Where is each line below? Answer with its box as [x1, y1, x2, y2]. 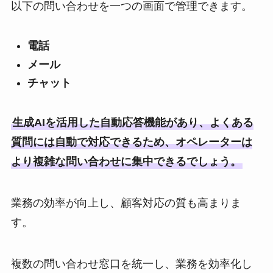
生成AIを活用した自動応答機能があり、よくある [12, 116, 253, 129]
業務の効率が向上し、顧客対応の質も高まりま [10, 196, 241, 209]
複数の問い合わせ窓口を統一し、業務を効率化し [10, 257, 252, 270]
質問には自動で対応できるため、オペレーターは [10, 136, 252, 149]
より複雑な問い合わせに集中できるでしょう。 [10, 155, 241, 168]
